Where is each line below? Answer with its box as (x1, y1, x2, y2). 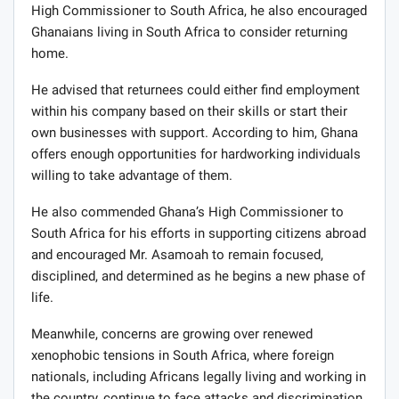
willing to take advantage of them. (31, 167, 232, 184)
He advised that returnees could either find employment (31, 82, 360, 99)
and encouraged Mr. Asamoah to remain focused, (31, 247, 323, 264)
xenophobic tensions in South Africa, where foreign (31, 347, 334, 364)
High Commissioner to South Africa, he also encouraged (31, 3, 367, 20)
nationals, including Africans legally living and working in (31, 369, 366, 386)
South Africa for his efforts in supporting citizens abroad (31, 225, 366, 242)
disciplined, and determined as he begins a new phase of (31, 268, 365, 285)
